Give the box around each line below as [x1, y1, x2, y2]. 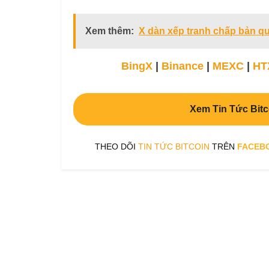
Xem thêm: [85, 26, 134, 37]
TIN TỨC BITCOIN [138, 141, 210, 151]
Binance [162, 60, 204, 73]
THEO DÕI [95, 141, 138, 151]
